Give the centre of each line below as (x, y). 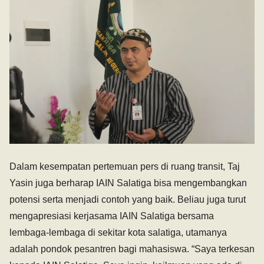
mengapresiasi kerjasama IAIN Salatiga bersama (112, 216)
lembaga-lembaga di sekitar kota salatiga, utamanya (118, 233)
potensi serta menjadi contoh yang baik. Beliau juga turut (128, 200)
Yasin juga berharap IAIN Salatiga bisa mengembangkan (128, 183)
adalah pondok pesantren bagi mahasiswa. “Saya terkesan (132, 249)
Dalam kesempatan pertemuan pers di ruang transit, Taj (125, 167)
